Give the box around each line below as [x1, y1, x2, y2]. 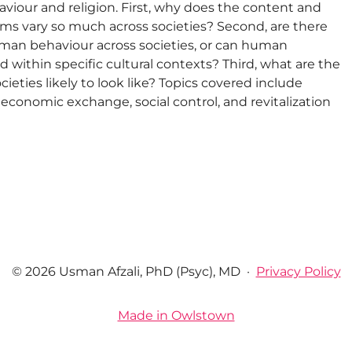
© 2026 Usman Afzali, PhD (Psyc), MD [11, 264, 240, 279]
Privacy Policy [255, 264, 341, 279]
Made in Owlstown [117, 308, 235, 323]
